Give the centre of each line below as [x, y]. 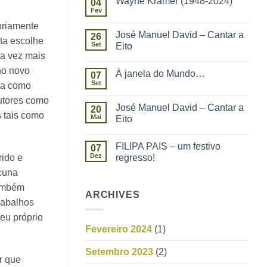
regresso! [135, 158]
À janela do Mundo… [160, 74]
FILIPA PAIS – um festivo [168, 147]
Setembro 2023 [119, 252]
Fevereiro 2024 [119, 229]
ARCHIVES [113, 195]
